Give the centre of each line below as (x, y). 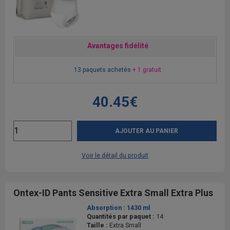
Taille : (98, 225)
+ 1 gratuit (147, 70)
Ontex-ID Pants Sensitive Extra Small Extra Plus (113, 193)
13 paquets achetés (103, 70)
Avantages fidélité (118, 45)
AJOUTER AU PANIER (147, 131)
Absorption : (107, 207)
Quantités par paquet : (121, 216)
